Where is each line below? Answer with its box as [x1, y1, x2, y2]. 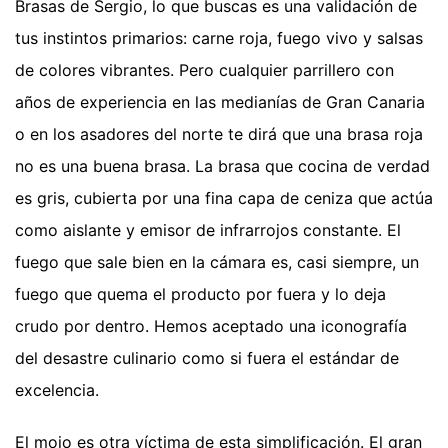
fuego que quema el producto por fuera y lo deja [15, 283, 386, 304]
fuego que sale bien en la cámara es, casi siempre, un [15, 251, 419, 272]
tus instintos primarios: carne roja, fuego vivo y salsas [15, 27, 423, 48]
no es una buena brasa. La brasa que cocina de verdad [15, 155, 430, 176]
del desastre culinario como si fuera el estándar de [15, 347, 399, 368]
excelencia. [15, 379, 99, 400]
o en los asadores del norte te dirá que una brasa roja [15, 123, 423, 144]
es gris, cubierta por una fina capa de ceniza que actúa [15, 187, 433, 208]
